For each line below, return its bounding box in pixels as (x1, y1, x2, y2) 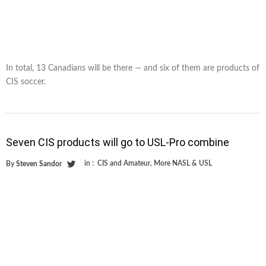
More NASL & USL (154, 159, 212, 167)
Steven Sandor (16, 160, 62, 167)
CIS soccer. (6, 77, 46, 86)
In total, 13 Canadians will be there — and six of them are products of (6, 64, 259, 72)
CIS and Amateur (97, 159, 150, 167)
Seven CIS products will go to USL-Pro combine (6, 135, 229, 148)
